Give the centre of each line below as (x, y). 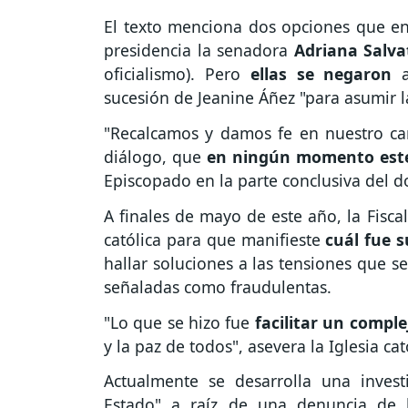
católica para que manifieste (215, 239)
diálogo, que (153, 157)
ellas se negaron (326, 74)
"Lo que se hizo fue (179, 322)
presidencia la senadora (199, 51)
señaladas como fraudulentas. (222, 286)
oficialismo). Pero (177, 74)
